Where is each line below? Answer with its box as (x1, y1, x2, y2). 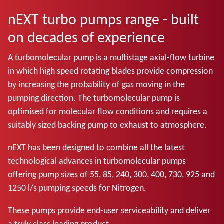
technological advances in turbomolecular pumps (8, 155, 186, 166)
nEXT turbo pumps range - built (8, 9, 199, 28)
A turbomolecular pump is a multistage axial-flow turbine (8, 51, 214, 63)
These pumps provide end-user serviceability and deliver (8, 204, 210, 216)
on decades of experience (8, 27, 165, 46)
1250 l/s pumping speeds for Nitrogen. (8, 182, 146, 193)
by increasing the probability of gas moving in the (8, 78, 185, 90)
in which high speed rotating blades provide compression (8, 65, 213, 76)
